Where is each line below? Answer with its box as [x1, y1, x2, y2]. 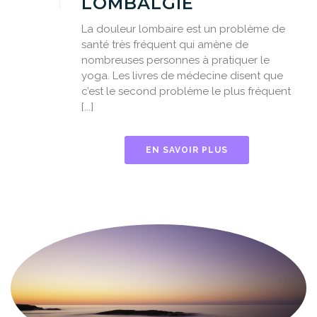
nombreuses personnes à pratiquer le [81, 54, 270, 67]
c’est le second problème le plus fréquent [81, 85, 291, 98]
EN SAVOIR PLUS [146, 145, 228, 156]
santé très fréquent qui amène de [81, 38, 248, 52]
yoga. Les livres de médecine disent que [81, 69, 283, 83]
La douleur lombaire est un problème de [81, 23, 285, 36]
